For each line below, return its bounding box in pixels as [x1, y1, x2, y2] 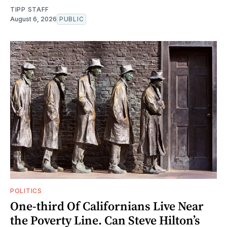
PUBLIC [59, 15, 84, 23]
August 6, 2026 [10, 15, 57, 23]
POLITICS [10, 187, 42, 195]
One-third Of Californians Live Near [10, 198, 204, 215]
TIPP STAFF [10, 6, 49, 14]
